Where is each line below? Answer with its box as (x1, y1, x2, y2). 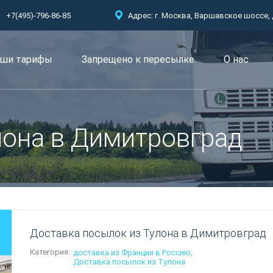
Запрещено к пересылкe (82, 54, 194, 65)
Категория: (30, 247, 70, 257)
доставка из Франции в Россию (73, 248, 191, 257)
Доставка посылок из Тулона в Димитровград (30, 227, 266, 239)
